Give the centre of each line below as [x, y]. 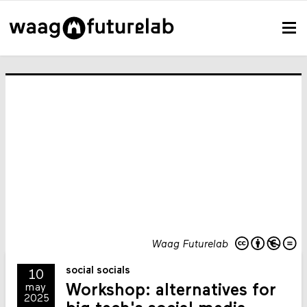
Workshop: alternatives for [171, 291]
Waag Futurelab [190, 245]
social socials [98, 271]
